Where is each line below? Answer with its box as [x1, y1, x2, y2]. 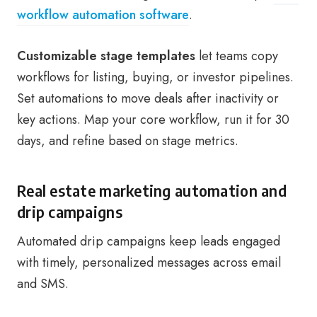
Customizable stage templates [17, 47, 195, 65]
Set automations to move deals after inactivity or [17, 89, 279, 108]
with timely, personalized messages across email [17, 253, 281, 272]
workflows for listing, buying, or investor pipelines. [17, 68, 294, 86]
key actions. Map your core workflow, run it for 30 [17, 110, 289, 129]
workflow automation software [17, 6, 189, 24]
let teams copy [195, 47, 278, 65]
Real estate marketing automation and [17, 180, 287, 200]
